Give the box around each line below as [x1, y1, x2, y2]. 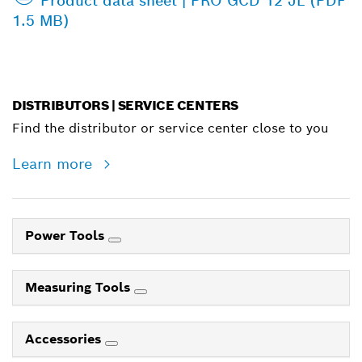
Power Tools [25, 226, 108, 244]
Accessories [25, 330, 105, 347]
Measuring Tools [25, 278, 134, 296]
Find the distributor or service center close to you [12, 119, 329, 137]
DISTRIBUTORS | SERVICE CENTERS [12, 96, 238, 114]
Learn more [12, 154, 97, 173]
